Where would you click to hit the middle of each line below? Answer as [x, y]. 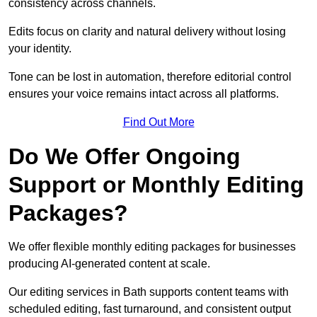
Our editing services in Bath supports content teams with [149, 292]
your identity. [40, 49]
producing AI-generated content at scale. [109, 264]
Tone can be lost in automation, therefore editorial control [150, 77]
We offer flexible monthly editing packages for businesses [152, 247]
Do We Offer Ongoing [125, 157]
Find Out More [158, 122]
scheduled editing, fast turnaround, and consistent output [150, 309]
